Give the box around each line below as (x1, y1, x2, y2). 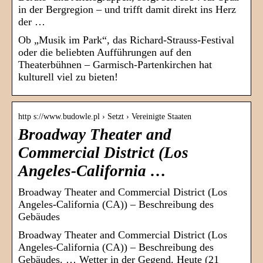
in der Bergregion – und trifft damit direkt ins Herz (18, 4, 236, 16)
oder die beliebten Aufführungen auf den (18, 46, 191, 59)
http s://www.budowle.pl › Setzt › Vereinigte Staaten (18, 112, 191, 122)
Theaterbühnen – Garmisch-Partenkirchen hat (18, 59, 212, 71)
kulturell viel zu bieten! (18, 71, 118, 83)
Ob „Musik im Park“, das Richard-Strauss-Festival (18, 34, 234, 46)
